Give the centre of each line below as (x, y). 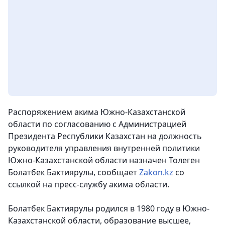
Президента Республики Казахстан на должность (105, 136)
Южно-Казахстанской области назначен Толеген (104, 160)
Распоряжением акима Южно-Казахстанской (97, 112)
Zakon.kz (156, 173)
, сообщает (116, 173)
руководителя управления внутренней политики (104, 148)
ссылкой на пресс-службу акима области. (89, 185)
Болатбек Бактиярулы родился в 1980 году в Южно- (109, 209)
